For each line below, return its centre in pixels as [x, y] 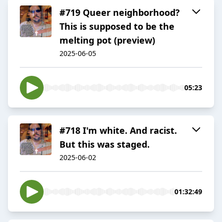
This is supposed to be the [117, 27]
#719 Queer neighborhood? [120, 13]
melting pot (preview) [107, 40]
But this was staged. [105, 144]
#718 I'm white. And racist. [118, 131]
